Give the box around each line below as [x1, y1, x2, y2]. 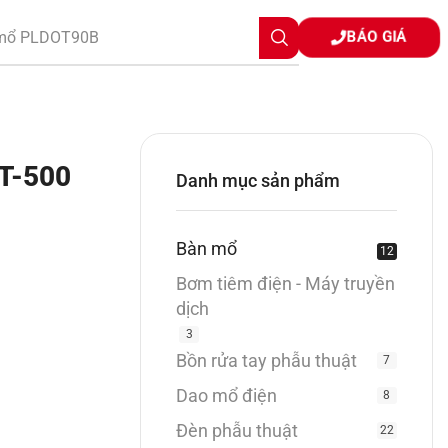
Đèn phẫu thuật [176, 420, 299, 442]
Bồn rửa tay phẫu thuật [176, 350, 358, 372]
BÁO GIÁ [346, 27, 408, 47]
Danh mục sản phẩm [176, 170, 341, 191]
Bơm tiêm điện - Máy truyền [176, 273, 396, 295]
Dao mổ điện [176, 385, 278, 407]
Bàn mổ [176, 238, 238, 260]
